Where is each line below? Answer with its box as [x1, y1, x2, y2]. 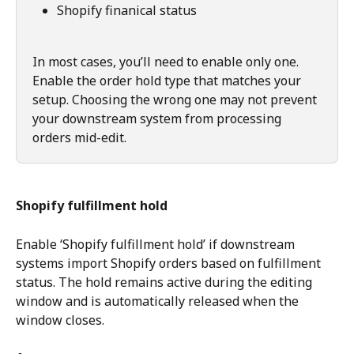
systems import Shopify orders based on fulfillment [16, 254, 324, 272]
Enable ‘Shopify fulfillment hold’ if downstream [16, 235, 298, 253]
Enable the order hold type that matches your [32, 72, 304, 90]
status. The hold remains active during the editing [16, 273, 315, 291]
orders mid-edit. [32, 129, 126, 147]
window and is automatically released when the [16, 292, 302, 310]
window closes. [16, 311, 104, 329]
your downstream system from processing [32, 110, 284, 128]
